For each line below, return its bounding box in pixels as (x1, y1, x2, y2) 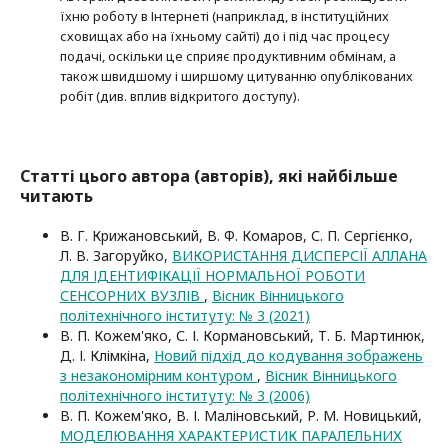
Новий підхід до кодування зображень (154, 346, 423, 365)
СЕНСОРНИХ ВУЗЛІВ (60, 286, 204, 305)
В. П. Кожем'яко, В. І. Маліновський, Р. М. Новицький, (60, 406, 422, 425)
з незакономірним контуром (60, 366, 257, 385)
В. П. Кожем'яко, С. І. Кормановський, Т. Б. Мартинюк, (60, 326, 425, 345)
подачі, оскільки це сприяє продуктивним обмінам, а (60, 47, 396, 65)
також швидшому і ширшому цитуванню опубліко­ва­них (60, 67, 413, 85)
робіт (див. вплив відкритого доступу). (60, 87, 300, 105)
